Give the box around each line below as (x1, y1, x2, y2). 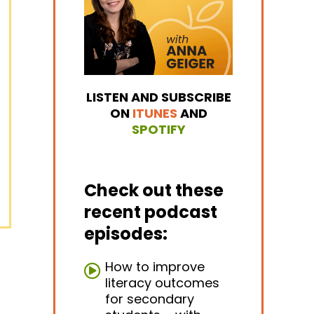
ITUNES (132, 104, 177, 122)
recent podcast (84, 200, 217, 224)
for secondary (105, 289, 194, 308)
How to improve (105, 257, 205, 275)
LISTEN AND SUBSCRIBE (86, 88, 231, 106)
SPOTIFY (131, 120, 186, 138)
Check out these (84, 178, 224, 202)
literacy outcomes (105, 273, 219, 292)
